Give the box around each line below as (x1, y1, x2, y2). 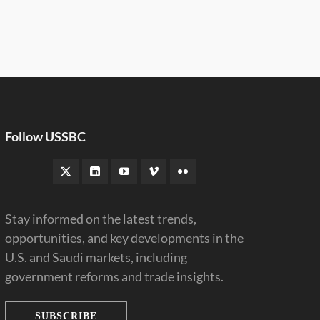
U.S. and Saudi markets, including (4, 249, 187, 265)
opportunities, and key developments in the (4, 230, 244, 246)
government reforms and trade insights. (4, 269, 224, 284)
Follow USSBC (4, 129, 86, 144)
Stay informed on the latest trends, (4, 211, 196, 226)
